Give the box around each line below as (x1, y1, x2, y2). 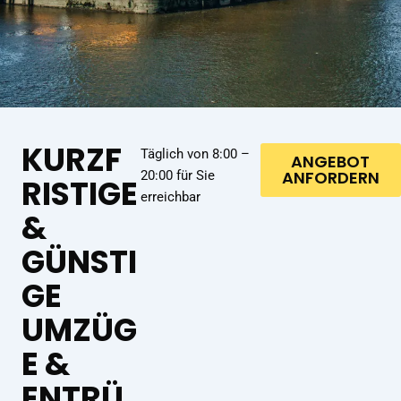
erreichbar (141, 189, 201, 205)
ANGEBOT (291, 150, 371, 173)
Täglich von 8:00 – (141, 146, 251, 162)
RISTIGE (21, 172, 138, 216)
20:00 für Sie (141, 167, 216, 183)
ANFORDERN (281, 166, 380, 189)
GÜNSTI (21, 240, 137, 284)
